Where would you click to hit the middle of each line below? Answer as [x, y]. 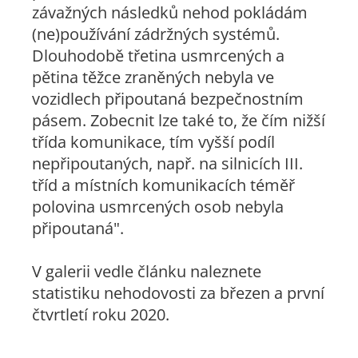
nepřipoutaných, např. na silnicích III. [167, 164]
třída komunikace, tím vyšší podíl [153, 142]
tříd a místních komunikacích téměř [163, 185]
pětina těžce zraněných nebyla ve [153, 78]
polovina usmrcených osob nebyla [158, 207]
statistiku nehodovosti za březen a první [178, 293]
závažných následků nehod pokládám [170, 13]
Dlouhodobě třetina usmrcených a [158, 56]
